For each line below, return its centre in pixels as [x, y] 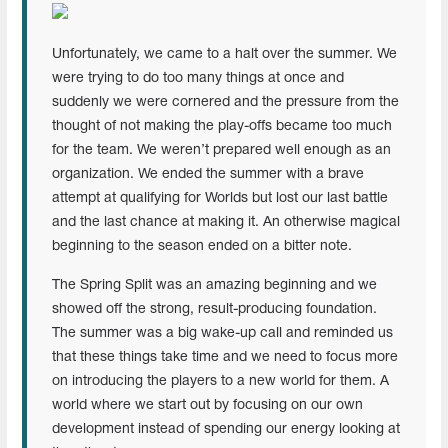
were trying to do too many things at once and [198, 78]
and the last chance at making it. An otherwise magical [226, 222]
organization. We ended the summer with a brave [208, 174]
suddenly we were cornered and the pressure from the [225, 102]
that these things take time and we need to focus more [225, 357]
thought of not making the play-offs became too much [222, 126]
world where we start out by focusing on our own [207, 405]
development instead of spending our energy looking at [226, 429]
